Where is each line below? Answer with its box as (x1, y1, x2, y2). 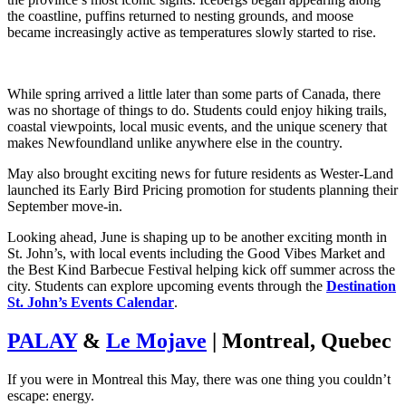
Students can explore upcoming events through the (34, 278, 326, 295)
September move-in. (7, 198, 122, 215)
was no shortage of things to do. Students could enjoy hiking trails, (7, 102, 387, 119)
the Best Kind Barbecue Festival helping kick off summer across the (7, 262, 395, 278)
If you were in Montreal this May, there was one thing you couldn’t (7, 372, 391, 388)
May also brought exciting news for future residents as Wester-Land (7, 166, 393, 182)
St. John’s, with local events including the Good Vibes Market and (7, 246, 385, 262)
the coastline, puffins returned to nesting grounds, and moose (7, 8, 353, 24)
